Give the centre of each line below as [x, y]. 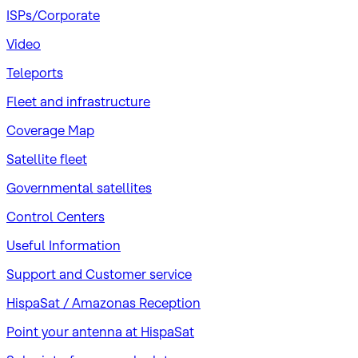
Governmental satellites [79, 187]
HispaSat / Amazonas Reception [103, 302]
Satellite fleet [47, 159]
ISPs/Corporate [53, 15]
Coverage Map [50, 130]
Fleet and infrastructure [78, 101]
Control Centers [56, 216]
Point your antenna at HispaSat [100, 331]
